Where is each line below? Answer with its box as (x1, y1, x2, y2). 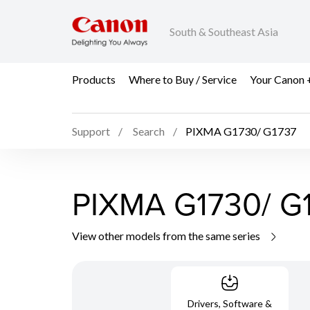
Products (72, 72, 116, 86)
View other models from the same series (72, 228, 262, 242)
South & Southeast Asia (170, 25, 278, 39)
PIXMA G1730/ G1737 (185, 125, 296, 138)
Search (133, 125, 165, 138)
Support (72, 125, 110, 138)
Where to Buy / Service (129, 72, 237, 86)
